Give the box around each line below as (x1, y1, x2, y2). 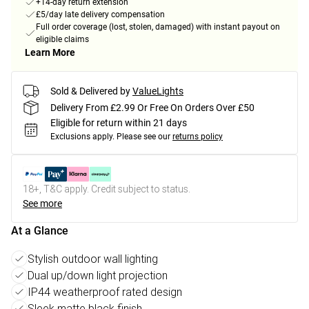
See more (23, 198, 62, 210)
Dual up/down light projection (28, 268, 168, 283)
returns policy (172, 132, 223, 142)
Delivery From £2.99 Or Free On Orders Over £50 (50, 101, 255, 113)
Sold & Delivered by (50, 85, 130, 97)
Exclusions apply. (50, 132, 114, 142)
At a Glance (11, 224, 68, 238)
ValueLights (132, 85, 183, 97)
